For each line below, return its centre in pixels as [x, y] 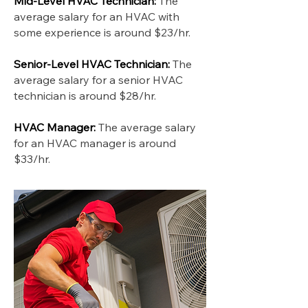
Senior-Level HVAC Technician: [92, 64]
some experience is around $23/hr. [103, 32]
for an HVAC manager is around [95, 143]
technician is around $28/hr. [85, 96]
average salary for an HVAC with [97, 16]
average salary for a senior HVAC [98, 80]
